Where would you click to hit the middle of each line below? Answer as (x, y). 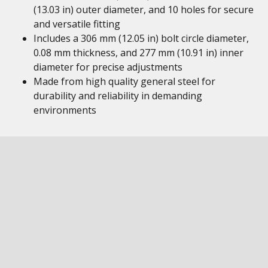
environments (65, 110)
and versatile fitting (77, 24)
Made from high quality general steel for (124, 81)
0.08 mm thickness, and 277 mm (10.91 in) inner (138, 53)
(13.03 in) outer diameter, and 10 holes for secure (144, 10)
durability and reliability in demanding (118, 96)
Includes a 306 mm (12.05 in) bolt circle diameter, (141, 38)
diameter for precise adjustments (108, 67)
